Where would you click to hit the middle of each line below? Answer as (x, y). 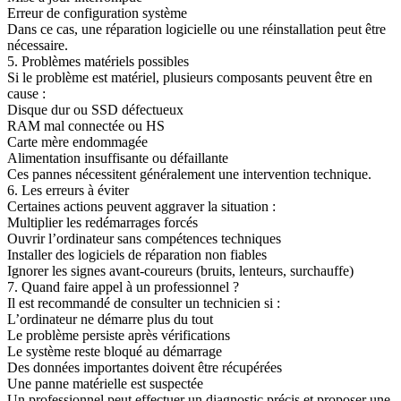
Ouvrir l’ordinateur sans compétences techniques (144, 239)
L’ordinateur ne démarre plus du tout (110, 320)
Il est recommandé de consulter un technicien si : (144, 303)
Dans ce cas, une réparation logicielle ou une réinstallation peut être (196, 30)
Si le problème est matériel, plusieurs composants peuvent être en (190, 78)
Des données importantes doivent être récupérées (145, 368)
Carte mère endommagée (77, 142)
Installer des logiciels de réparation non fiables (137, 255)
